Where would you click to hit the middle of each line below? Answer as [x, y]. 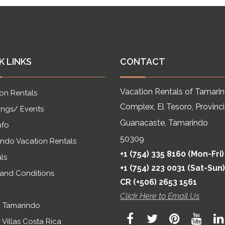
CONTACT [143, 62]
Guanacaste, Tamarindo [164, 123]
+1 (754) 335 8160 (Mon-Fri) [172, 154]
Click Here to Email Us [160, 196]
